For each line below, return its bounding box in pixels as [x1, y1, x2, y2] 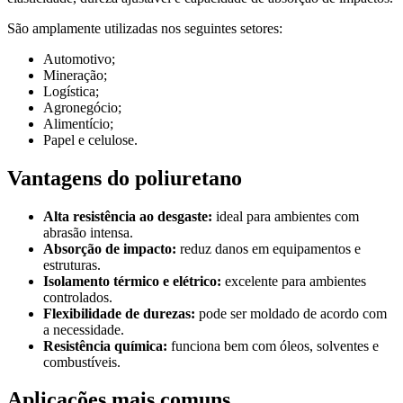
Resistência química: [43, 337, 167, 354]
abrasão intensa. [43, 224, 133, 240]
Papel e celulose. [43, 131, 138, 148]
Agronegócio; [43, 99, 121, 115]
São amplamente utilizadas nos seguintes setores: [7, 20, 282, 36]
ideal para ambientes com [212, 208, 359, 224]
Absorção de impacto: [43, 240, 176, 256]
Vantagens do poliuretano [7, 166, 242, 190]
